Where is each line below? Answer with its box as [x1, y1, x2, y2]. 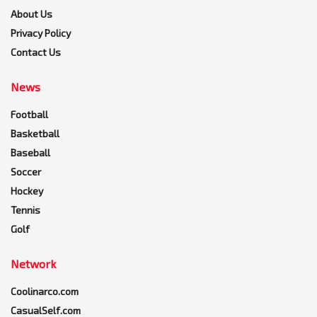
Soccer [11, 165, 41, 178]
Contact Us [11, 45, 61, 58]
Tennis [11, 203, 40, 216]
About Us [11, 7, 52, 20]
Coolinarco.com [11, 284, 79, 297]
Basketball [11, 127, 59, 139]
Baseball [11, 146, 50, 158]
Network [11, 256, 56, 270]
